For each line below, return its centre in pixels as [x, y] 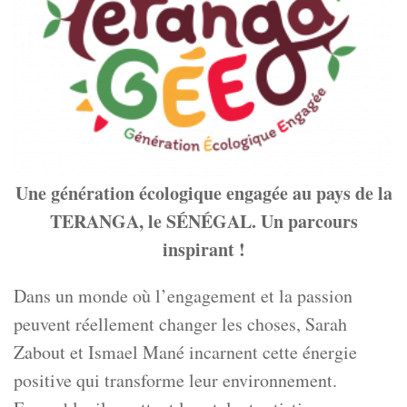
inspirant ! [203, 250]
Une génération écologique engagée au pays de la [203, 194]
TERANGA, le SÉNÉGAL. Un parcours [203, 222]
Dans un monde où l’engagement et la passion [183, 296]
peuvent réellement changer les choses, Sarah [180, 324]
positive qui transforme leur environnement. [175, 381]
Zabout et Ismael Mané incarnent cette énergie [185, 352]
